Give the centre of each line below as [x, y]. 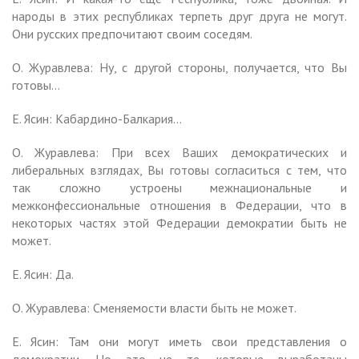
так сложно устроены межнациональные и [179, 187]
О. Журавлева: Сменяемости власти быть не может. [154, 307]
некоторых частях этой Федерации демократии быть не [179, 222]
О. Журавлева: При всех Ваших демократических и [179, 152]
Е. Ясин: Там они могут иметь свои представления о [179, 341]
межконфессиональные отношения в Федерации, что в [179, 205]
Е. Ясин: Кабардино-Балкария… [97, 118]
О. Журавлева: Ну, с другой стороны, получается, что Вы [179, 67]
